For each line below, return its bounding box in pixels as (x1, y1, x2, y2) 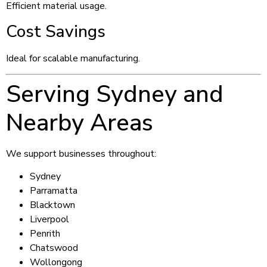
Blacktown (30, 198, 75, 212)
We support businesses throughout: (6, 147, 156, 160)
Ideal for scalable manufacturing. (6, 51, 140, 65)
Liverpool (30, 213, 69, 226)
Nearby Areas (6, 106, 153, 139)
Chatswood (30, 241, 78, 255)
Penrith (30, 227, 60, 241)
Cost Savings (6, 20, 105, 43)
